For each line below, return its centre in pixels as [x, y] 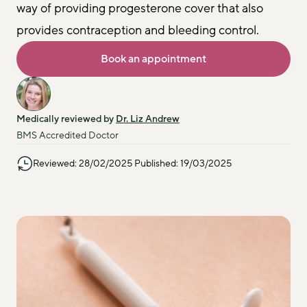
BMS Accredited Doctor [67, 135]
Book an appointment [153, 59]
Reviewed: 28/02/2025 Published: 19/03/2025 [132, 163]
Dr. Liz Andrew [148, 119]
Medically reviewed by [66, 119]
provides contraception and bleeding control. [138, 30]
